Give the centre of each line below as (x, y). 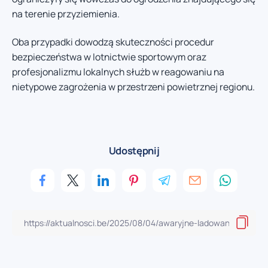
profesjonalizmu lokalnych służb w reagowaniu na (118, 72)
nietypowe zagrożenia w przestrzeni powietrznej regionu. (133, 87)
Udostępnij (134, 150)
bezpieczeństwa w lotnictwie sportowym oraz (109, 57)
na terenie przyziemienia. (66, 13)
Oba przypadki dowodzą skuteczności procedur (113, 42)
